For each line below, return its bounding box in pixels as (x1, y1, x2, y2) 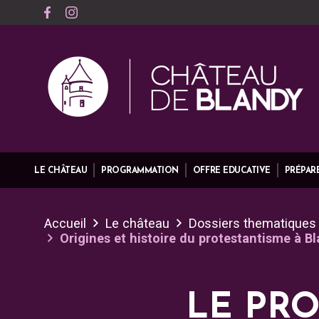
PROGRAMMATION (101, 167, 179, 175)
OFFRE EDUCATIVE (192, 167, 271, 175)
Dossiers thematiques (189, 216, 316, 231)
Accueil (44, 216, 86, 231)
